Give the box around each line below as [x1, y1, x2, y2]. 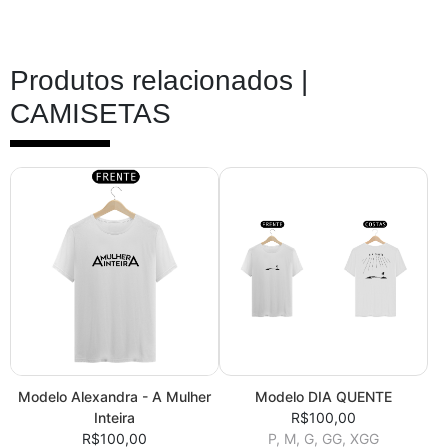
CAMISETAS [10, 98, 171, 130]
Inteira [94, 409, 135, 427]
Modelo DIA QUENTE [255, 388, 392, 406]
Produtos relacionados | [10, 65, 308, 97]
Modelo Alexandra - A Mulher [18, 388, 211, 406]
